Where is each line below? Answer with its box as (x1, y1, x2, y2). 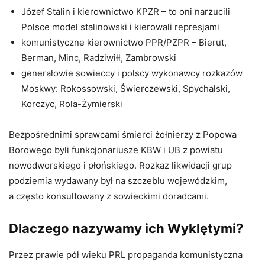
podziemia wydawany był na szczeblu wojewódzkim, (9, 174, 227, 186)
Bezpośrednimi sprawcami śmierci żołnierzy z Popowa (9, 128, 237, 140)
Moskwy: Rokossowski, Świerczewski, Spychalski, (21, 82, 230, 94)
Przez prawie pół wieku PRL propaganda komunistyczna (9, 248, 243, 260)
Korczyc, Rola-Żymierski (21, 98, 122, 109)
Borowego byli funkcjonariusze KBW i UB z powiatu (9, 144, 223, 156)
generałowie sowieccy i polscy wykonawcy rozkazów (21, 67, 243, 79)
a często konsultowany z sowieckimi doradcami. (9, 190, 209, 202)
